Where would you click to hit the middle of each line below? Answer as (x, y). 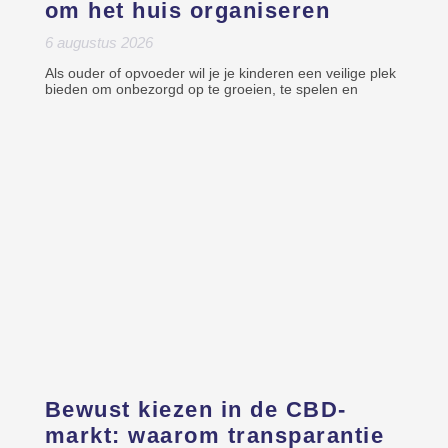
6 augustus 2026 (98, 43)
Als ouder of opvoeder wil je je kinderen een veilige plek (220, 73)
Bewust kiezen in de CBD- (195, 409)
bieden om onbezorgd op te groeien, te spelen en (201, 89)
